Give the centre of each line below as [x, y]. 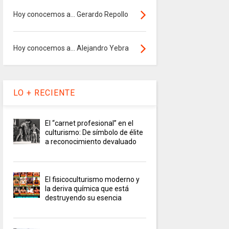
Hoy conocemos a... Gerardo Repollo [71, 15]
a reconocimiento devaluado [91, 142]
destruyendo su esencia [84, 198]
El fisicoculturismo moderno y [93, 180]
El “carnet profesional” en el [89, 123]
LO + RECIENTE [44, 93]
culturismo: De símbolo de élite [94, 133]
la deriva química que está [87, 189]
